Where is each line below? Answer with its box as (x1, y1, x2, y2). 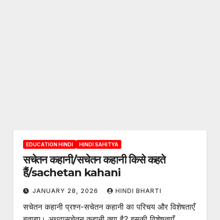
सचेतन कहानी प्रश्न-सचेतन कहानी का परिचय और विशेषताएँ (23, 202, 195, 212)
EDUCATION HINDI (26, 141, 73, 147)
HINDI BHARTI (115, 187, 162, 194)
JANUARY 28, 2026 (32, 187, 100, 194)
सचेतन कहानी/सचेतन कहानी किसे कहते (23, 153, 165, 166)
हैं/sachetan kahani (23, 166, 120, 179)
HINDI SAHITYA (79, 141, 118, 147)
